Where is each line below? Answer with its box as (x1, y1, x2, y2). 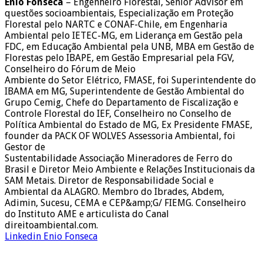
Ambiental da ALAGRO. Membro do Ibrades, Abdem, (5, 186, 224, 197)
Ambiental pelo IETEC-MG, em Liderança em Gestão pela (5, 29, 242, 41)
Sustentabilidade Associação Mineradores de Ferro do (5, 152, 232, 164)
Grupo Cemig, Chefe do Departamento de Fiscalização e (5, 96, 238, 108)
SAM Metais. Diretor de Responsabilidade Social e (5, 174, 214, 186)
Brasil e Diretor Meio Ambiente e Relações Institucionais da (5, 163, 255, 175)
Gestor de (5, 141, 45, 153)
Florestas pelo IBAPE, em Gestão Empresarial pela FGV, (5, 52, 234, 63)
